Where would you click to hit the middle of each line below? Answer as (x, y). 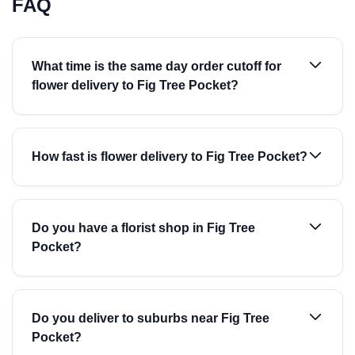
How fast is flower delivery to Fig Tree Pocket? (170, 157)
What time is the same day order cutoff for (157, 66)
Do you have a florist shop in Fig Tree (143, 228)
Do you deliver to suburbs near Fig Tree (151, 318)
